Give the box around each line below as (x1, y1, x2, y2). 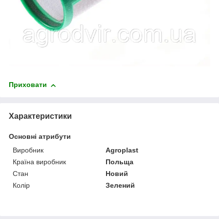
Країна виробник (13, 158, 66, 166)
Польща (106, 158, 134, 166)
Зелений (106, 181, 135, 190)
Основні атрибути (9, 132, 71, 141)
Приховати (9, 81, 47, 89)
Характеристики (9, 112, 72, 121)
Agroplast (106, 146, 139, 154)
